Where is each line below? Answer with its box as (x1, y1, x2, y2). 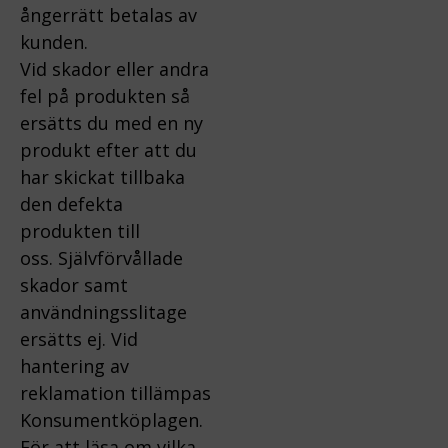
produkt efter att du (20, 138, 197, 163)
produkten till (20, 219, 140, 244)
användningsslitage (20, 300, 187, 325)
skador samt (20, 273, 128, 298)
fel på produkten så (20, 84, 190, 109)
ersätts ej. (20, 327, 111, 352)
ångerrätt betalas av (20, 3, 197, 28)
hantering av (20, 354, 129, 379)
